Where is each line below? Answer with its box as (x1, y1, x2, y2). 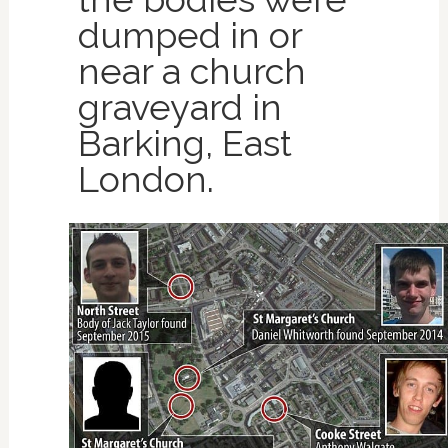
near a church (77, 49, 306, 92)
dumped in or (77, 13, 302, 56)
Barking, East (77, 121, 292, 164)
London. (77, 157, 214, 200)
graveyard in (77, 85, 282, 128)
